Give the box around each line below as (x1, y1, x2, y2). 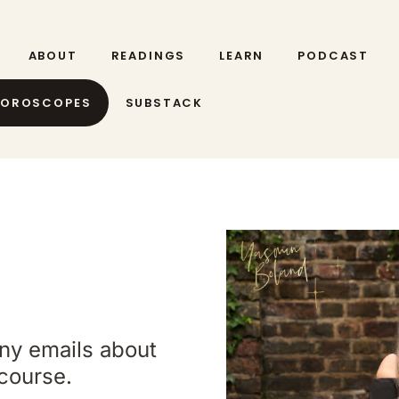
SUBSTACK (125, 94, 204, 111)
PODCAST (297, 46, 370, 64)
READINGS (110, 46, 186, 64)
